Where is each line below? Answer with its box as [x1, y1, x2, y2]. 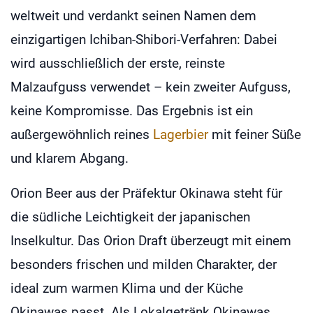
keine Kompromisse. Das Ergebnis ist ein [10, 102, 253, 119]
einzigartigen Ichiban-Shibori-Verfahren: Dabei [10, 31, 277, 48]
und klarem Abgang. [10, 150, 129, 166]
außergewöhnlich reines [10, 126, 153, 143]
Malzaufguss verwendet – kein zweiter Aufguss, [10, 78, 291, 95]
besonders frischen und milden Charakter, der [10, 256, 277, 272]
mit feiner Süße [208, 126, 301, 143]
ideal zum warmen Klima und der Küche [10, 279, 243, 296]
